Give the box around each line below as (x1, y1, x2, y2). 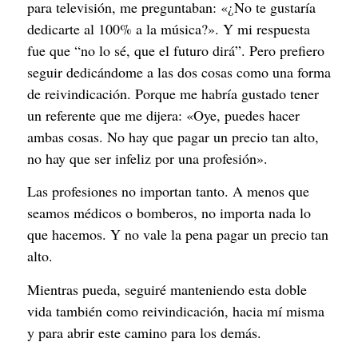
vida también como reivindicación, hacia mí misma (27, 300, 324, 320)
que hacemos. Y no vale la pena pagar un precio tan (27, 225, 328, 245)
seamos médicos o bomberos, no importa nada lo (27, 203, 311, 223)
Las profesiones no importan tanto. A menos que (27, 181, 309, 201)
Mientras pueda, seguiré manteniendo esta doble (27, 279, 307, 299)
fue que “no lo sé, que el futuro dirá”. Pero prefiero (27, 40, 324, 60)
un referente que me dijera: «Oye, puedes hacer (27, 105, 300, 125)
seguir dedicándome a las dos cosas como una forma (27, 62, 331, 82)
